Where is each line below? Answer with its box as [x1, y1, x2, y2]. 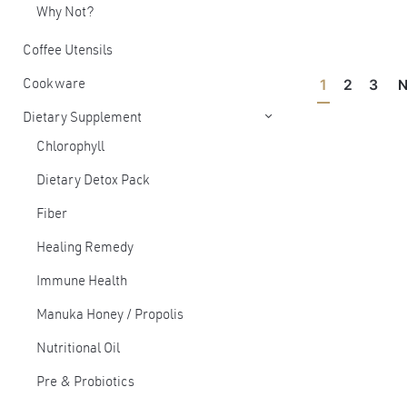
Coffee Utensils [23, 45, 113, 58]
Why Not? [36, 6, 94, 20]
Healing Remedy [36, 242, 134, 255]
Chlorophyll [36, 141, 104, 154]
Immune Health [36, 275, 127, 289]
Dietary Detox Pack [36, 174, 150, 188]
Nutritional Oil [36, 342, 120, 356]
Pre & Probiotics [36, 376, 134, 390]
